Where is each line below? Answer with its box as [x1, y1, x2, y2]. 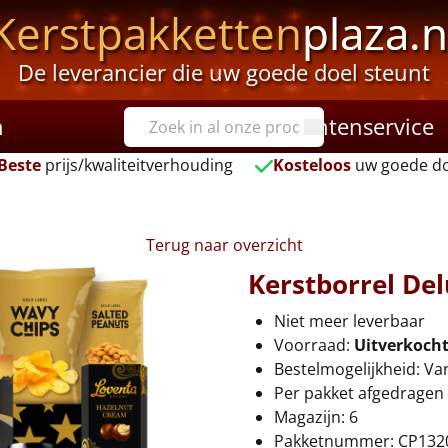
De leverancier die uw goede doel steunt [17, 57, 430, 87]
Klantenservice [284, 111, 434, 141]
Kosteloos [273, 154, 352, 176]
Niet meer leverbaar [274, 310, 425, 332]
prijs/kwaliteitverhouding [40, 154, 233, 176]
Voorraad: [274, 334, 354, 356]
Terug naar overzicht [145, 234, 303, 256]
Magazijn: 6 [274, 406, 362, 428]
